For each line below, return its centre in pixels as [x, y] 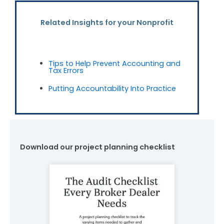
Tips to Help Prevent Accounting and [114, 64]
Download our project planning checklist [97, 147]
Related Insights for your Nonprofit [107, 23]
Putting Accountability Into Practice [112, 89]
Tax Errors [66, 71]
